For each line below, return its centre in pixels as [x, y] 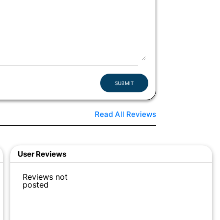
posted [35, 184]
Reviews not [45, 177]
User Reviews [42, 154]
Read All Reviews [126, 114]
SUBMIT [124, 83]
